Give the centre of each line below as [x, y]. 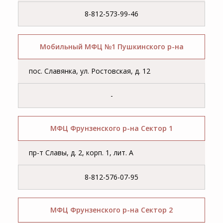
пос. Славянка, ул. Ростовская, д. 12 [90, 71]
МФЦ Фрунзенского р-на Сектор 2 [111, 210]
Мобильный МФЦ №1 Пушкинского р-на [111, 47]
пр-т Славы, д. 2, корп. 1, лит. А [81, 153]
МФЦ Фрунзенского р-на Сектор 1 [111, 128]
